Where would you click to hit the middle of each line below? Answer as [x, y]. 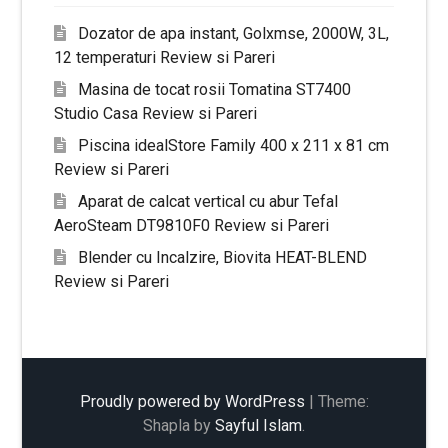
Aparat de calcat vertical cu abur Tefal [208, 201]
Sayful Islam [258, 425]
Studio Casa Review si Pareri [156, 113]
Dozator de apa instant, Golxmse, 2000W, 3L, [234, 33]
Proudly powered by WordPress [192, 401]
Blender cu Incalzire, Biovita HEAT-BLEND [223, 257]
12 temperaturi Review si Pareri [165, 57]
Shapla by [179, 425]
